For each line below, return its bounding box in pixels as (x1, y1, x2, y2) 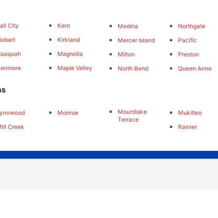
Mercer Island (117, 36, 155, 44)
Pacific (178, 36, 198, 44)
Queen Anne (178, 65, 212, 73)
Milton (117, 50, 135, 58)
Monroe (57, 109, 78, 116)
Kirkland (57, 36, 80, 44)
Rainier (178, 123, 198, 130)
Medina (117, 22, 138, 30)
